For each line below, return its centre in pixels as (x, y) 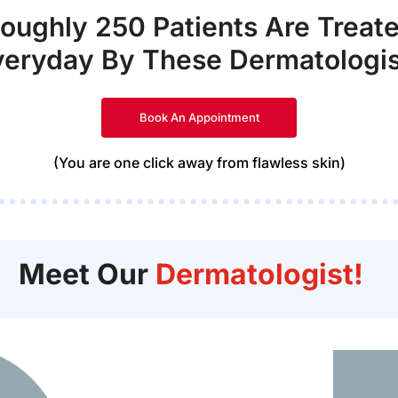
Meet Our (87, 274)
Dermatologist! (259, 274)
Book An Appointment (199, 117)
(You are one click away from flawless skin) (199, 162)
